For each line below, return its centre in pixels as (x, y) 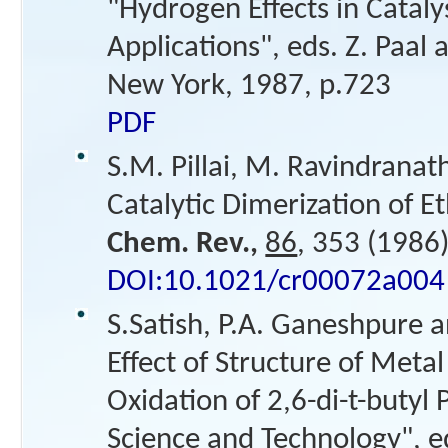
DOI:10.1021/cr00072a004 (276, 282)
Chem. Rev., (183, 244)
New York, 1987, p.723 (249, 86)
